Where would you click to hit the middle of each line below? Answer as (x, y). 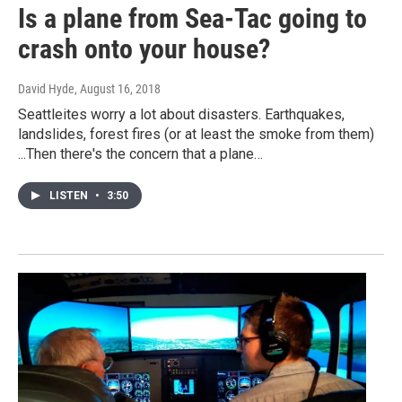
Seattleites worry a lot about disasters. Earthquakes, (181, 115)
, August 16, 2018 (118, 89)
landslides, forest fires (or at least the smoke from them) (196, 135)
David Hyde (46, 89)
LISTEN (70, 196)
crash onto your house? (144, 49)
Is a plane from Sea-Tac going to (192, 19)
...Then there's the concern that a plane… (140, 154)
